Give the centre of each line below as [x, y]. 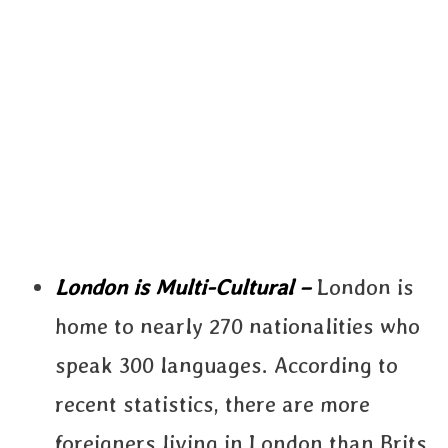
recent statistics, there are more [212, 404]
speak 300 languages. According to [226, 365]
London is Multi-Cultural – [186, 287]
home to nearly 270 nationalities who [237, 326]
